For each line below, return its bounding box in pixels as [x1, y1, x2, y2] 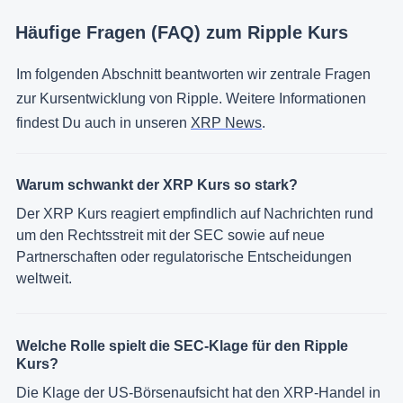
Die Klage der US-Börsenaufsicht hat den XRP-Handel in [16, 384, 381, 400]
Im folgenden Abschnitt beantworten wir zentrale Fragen [16, 66, 371, 82]
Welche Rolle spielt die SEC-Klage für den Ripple [16, 337, 348, 354]
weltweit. [16, 271, 72, 287]
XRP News [191, 114, 262, 130]
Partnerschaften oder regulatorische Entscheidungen [16, 249, 352, 265]
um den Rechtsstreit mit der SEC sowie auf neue [16, 228, 325, 244]
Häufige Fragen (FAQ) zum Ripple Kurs [15, 22, 348, 42]
